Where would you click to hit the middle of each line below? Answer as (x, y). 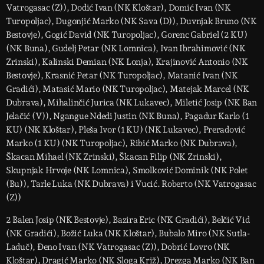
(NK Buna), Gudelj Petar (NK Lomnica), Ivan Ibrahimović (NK (126, 48)
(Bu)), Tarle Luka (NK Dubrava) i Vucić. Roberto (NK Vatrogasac (131, 184)
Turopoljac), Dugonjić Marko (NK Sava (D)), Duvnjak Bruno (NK (131, 21)
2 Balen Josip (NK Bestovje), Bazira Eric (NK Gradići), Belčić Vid (128, 220)
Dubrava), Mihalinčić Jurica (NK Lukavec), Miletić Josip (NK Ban (131, 102)
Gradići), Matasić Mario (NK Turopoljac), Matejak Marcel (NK (128, 89)
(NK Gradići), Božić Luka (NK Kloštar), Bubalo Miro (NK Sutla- (128, 233)
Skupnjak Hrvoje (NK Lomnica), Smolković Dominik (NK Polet (127, 170)
